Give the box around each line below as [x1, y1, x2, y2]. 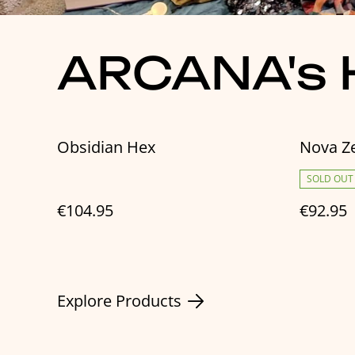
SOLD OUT [307, 172, 353, 186]
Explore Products [57, 290, 181, 312]
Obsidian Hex [57, 136, 155, 158]
